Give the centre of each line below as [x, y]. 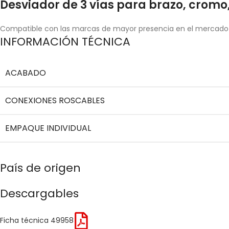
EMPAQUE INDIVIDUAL [48, 128]
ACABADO [26, 73]
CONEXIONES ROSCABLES [55, 100]
